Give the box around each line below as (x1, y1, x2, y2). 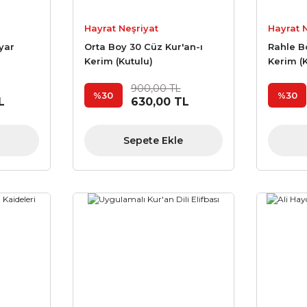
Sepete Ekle (123, 134, 184, 147)
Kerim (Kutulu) (84, 56, 153, 67)
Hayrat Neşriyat (84, 23, 158, 34)
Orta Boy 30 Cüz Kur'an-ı (84, 41, 203, 53)
